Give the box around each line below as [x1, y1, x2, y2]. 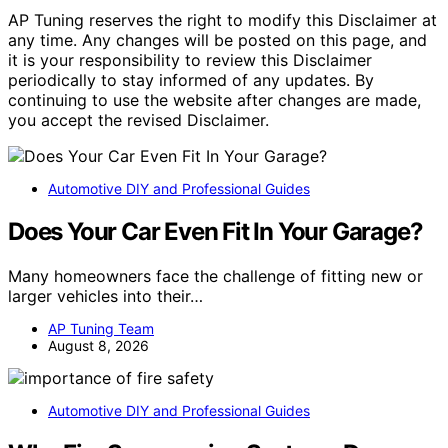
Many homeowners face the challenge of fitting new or [8, 266, 423, 287]
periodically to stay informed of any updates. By [8, 70, 374, 91]
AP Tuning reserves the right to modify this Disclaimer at [8, 10, 437, 31]
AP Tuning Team [48, 320, 154, 338]
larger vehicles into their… [8, 286, 203, 307]
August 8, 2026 [48, 337, 149, 355]
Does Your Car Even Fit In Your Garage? [8, 217, 423, 247]
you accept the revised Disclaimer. [8, 110, 269, 131]
